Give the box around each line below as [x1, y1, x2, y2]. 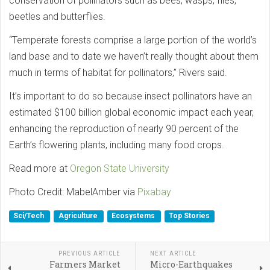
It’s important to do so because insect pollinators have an [9, 90, 252, 102]
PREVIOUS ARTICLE [58, 249, 121, 257]
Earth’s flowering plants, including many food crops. [9, 139, 224, 151]
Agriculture [58, 212, 99, 221]
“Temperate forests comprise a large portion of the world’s [9, 34, 257, 46]
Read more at [9, 162, 70, 174]
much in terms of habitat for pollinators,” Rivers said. [9, 66, 227, 78]
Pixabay [137, 186, 171, 198]
